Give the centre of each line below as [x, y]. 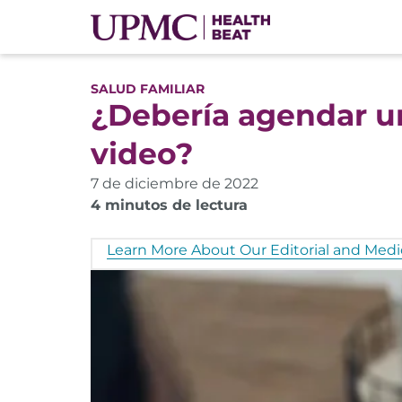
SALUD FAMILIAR [148, 89]
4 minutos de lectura [169, 205]
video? [142, 153]
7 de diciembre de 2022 [175, 184]
